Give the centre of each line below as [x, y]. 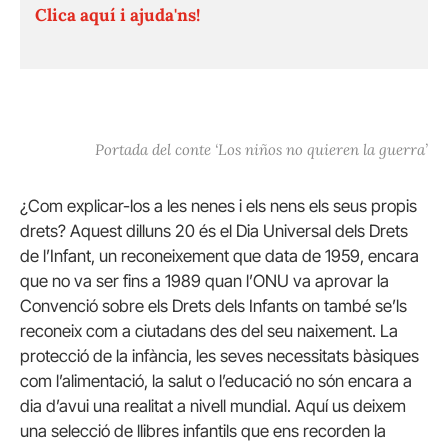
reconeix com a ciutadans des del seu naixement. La [209, 331]
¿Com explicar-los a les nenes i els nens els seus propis [218, 206]
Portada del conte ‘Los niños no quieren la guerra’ [261, 149]
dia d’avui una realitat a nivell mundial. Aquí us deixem [213, 406]
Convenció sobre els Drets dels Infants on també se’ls [213, 306]
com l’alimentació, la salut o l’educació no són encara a [216, 381]
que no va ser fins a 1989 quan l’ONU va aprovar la [204, 281]
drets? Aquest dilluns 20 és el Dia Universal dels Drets [214, 231]
